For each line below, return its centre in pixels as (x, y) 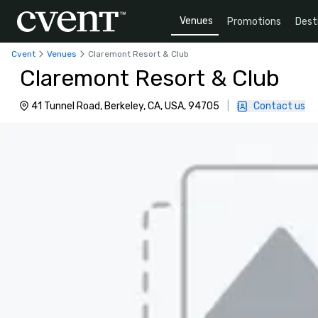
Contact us (279, 106)
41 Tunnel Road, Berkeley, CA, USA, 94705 (125, 106)
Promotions (254, 21)
